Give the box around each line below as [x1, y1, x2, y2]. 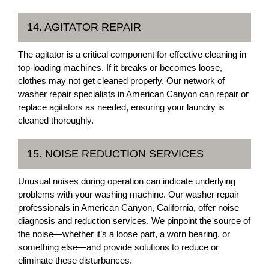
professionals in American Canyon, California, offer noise [18, 202, 239, 213]
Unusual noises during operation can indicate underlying [18, 176, 235, 186]
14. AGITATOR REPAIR [27, 21, 141, 33]
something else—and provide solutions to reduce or [18, 242, 219, 252]
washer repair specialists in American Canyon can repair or [18, 89, 249, 99]
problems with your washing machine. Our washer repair [18, 189, 239, 199]
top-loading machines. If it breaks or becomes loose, [18, 62, 222, 73]
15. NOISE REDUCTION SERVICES [27, 148, 204, 160]
